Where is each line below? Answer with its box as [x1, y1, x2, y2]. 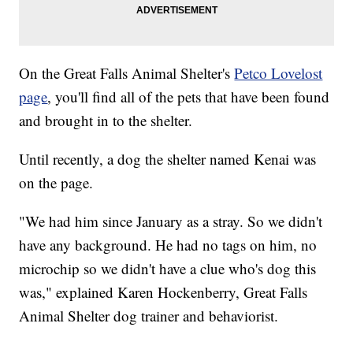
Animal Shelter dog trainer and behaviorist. [19, 306, 279, 326]
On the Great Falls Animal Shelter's [19, 63, 235, 84]
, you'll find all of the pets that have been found [47, 87, 330, 107]
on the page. [19, 173, 94, 193]
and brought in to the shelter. [19, 110, 193, 131]
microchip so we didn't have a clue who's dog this [19, 258, 317, 279]
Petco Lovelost [234, 63, 323, 84]
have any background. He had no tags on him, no [19, 235, 318, 255]
